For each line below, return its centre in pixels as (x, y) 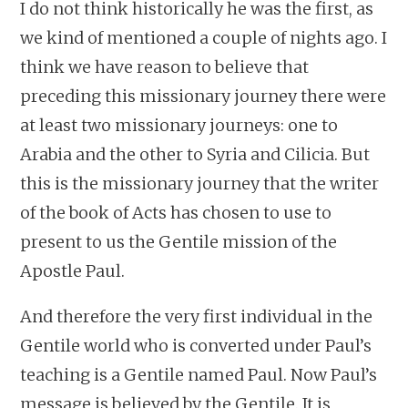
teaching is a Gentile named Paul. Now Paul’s (199, 374)
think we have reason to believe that (165, 66)
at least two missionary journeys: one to (179, 125)
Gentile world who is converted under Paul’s (196, 345)
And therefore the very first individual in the (197, 316)
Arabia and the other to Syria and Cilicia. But (195, 154)
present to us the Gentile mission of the (179, 241)
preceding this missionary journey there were (204, 96)
